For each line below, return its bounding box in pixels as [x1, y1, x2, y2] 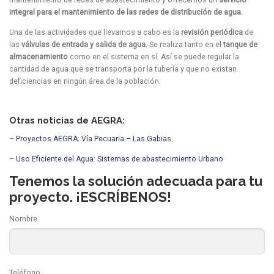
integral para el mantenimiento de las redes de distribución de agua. [9, 7, 243, 17]
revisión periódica [181, 28, 243, 37]
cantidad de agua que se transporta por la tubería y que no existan [9, 64, 237, 73]
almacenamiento [9, 52, 68, 61]
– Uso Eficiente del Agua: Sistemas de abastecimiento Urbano [9, 155, 223, 164]
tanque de [223, 40, 257, 49]
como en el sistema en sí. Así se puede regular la [68, 52, 239, 61]
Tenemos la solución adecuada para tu [9, 173, 262, 190]
